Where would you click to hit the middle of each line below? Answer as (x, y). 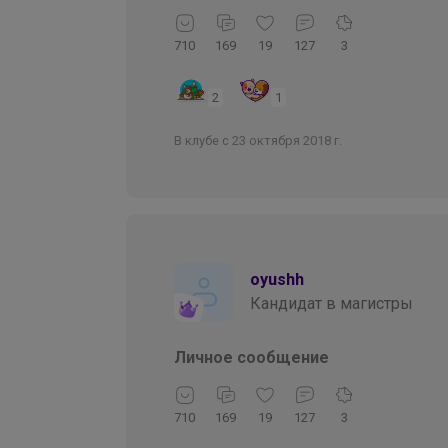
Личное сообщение (251, 357)
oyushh (277, 279)
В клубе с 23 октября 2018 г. (258, 140)
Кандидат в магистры (331, 303)
